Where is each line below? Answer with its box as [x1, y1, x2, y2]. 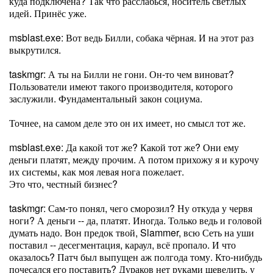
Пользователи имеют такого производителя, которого [9, 79, 233, 93]
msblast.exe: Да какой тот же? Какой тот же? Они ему [9, 140, 239, 154]
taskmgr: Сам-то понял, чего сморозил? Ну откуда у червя [9, 201, 252, 215]
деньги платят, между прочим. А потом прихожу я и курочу [9, 152, 259, 166]
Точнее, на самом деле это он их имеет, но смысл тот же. [9, 116, 246, 130]
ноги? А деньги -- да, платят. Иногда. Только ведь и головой [9, 213, 262, 227]
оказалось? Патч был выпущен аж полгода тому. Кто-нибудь [9, 250, 262, 264]
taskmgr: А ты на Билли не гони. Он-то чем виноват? [9, 67, 234, 81]
